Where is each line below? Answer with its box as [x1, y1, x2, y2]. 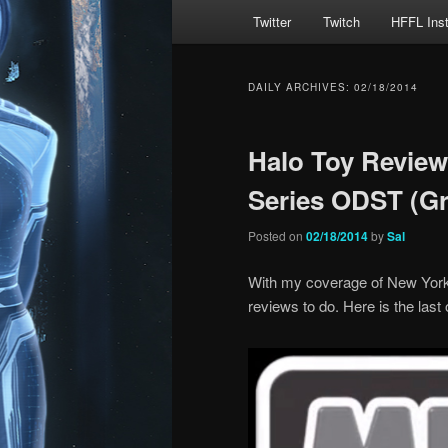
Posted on [248, 227, 306, 245]
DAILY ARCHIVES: [248, 80, 354, 95]
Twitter [253, 12, 292, 32]
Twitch [322, 12, 360, 32]
